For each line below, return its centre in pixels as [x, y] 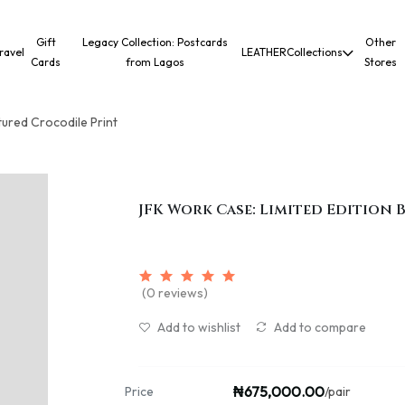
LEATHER [264, 52]
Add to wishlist [197, 327]
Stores [380, 62]
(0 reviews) [174, 293]
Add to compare [318, 327]
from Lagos [155, 62]
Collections [315, 52]
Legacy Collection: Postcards [155, 42]
